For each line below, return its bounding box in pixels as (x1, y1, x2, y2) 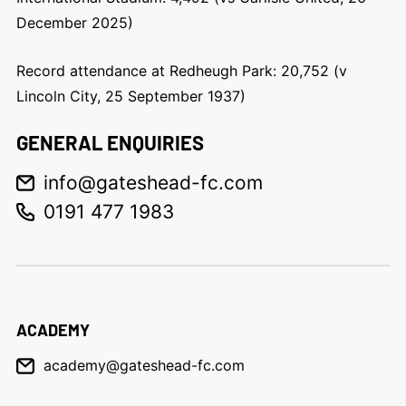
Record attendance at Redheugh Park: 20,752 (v (15, 62, 347, 80)
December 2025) (15, 14, 133, 32)
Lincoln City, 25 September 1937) (15, 87, 246, 105)
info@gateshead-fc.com (43, 171, 263, 194)
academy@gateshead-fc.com (43, 356, 245, 374)
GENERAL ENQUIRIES (15, 130, 204, 154)
